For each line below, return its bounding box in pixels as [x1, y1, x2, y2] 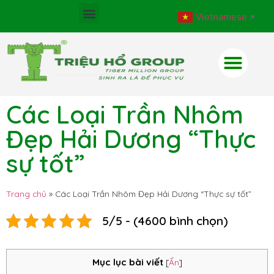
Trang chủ [6, 188, 46, 199]
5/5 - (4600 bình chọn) [102, 213, 228, 228]
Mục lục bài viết [92, 256, 163, 268]
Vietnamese [196, 10, 248, 23]
